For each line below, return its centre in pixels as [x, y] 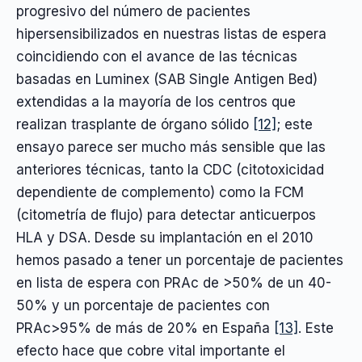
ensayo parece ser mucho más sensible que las [171, 147]
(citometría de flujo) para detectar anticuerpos [166, 215]
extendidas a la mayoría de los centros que [156, 101]
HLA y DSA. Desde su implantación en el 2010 [165, 237]
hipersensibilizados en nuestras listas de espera [171, 34]
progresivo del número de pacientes [133, 11]
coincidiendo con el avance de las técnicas [157, 56]
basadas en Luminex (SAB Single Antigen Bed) [167, 79]
